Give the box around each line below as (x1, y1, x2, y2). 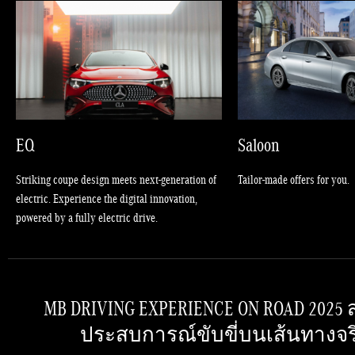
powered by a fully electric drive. (16, 208, 158, 226)
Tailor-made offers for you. (238, 170, 349, 188)
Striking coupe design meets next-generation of (16, 170, 216, 188)
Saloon (238, 131, 280, 158)
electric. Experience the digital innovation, (16, 189, 197, 207)
